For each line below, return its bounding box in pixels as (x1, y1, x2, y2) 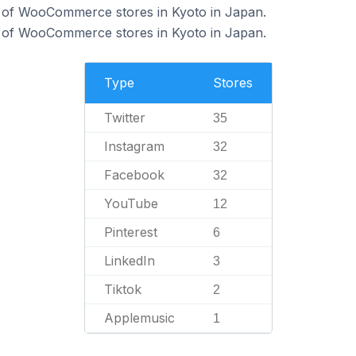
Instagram (103, 138, 164, 154)
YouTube (103, 195, 158, 211)
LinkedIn (103, 253, 155, 269)
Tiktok (103, 281, 141, 297)
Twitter (103, 110, 145, 126)
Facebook (103, 167, 164, 183)
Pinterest (103, 224, 157, 240)
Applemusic (103, 310, 175, 326)
